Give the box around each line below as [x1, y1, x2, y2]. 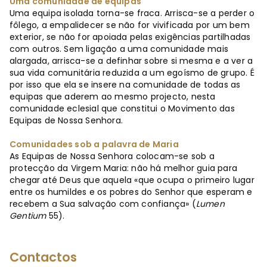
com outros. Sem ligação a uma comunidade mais [10, 43, 229, 55]
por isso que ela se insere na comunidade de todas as [10, 79, 241, 91]
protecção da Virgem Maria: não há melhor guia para [10, 162, 238, 174]
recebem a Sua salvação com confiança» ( [10, 198, 196, 210]
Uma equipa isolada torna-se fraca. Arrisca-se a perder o [10, 7, 255, 19]
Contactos [10, 249, 77, 266]
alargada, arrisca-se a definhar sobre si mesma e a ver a [10, 55, 253, 67]
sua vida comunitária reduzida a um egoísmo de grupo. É [10, 67, 254, 79]
